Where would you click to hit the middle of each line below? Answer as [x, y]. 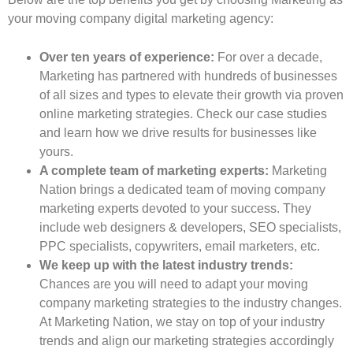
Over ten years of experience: [127, 58]
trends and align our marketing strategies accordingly [187, 341]
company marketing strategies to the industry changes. [191, 303]
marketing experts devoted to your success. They [175, 209]
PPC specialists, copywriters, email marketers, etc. [180, 247]
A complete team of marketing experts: [154, 171]
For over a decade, [268, 58]
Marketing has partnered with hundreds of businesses [188, 76]
